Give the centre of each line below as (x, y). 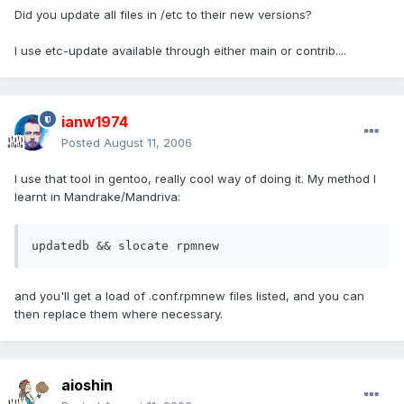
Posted (83, 143)
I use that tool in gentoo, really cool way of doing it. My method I (195, 179)
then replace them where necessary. (119, 314)
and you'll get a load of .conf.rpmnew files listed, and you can (189, 296)
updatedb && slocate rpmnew (125, 246)
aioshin (87, 386)
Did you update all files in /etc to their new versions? (163, 15)
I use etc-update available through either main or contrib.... (180, 51)
